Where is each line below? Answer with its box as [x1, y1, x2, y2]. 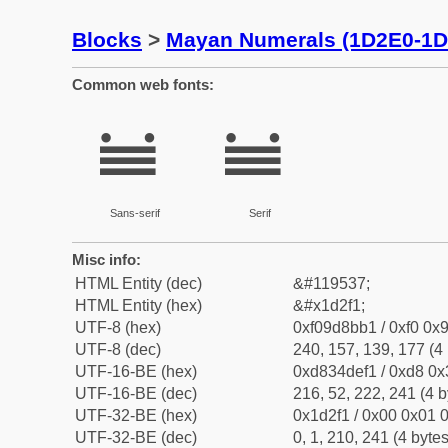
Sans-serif [109, 207, 160, 219]
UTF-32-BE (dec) [75, 429, 197, 446]
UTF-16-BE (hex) [75, 363, 197, 380]
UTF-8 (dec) [75, 341, 161, 358]
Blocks [72, 28, 142, 51]
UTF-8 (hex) [75, 319, 161, 336]
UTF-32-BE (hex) [75, 407, 197, 424]
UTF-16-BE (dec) [75, 385, 197, 402]
